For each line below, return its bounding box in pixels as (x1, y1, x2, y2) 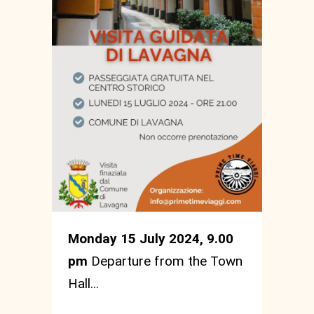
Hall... (68, 275, 99, 292)
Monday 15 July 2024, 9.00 (68, 230, 233, 247)
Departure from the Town (91, 252, 243, 269)
